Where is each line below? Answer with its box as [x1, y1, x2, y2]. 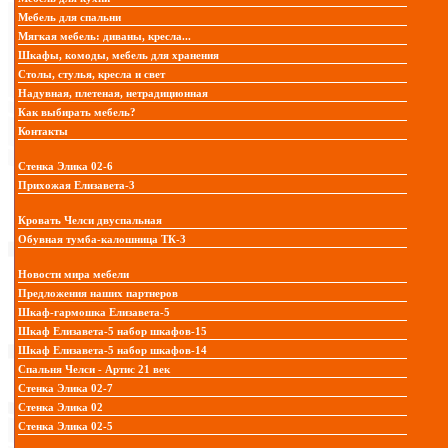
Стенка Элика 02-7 [18, 382, 113, 394]
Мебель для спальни [18, 11, 121, 23]
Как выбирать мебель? [18, 106, 136, 118]
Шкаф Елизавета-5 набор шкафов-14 [18, 344, 207, 356]
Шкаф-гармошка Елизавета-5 [18, 306, 170, 318]
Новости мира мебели [18, 268, 129, 280]
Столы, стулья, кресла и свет [18, 68, 165, 80]
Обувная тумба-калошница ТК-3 [18, 233, 186, 245]
